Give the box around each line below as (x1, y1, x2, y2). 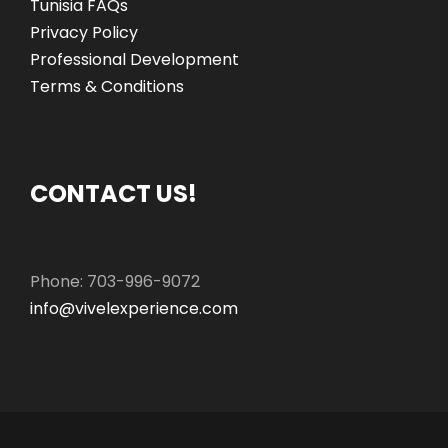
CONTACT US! (30, 177, 197, 211)
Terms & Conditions (30, 75, 184, 99)
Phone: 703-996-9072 (30, 270, 200, 294)
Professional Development (30, 48, 239, 72)
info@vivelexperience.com (30, 297, 238, 321)
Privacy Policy (30, 21, 138, 45)
